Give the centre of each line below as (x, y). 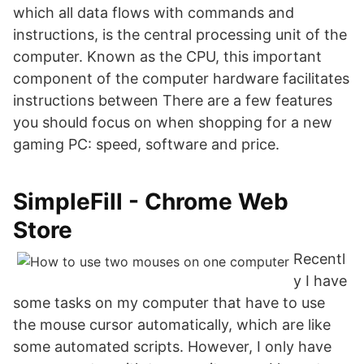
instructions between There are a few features (173, 100)
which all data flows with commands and (154, 13)
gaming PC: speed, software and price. (146, 144)
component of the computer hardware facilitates (181, 78)
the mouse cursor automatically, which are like (172, 325)
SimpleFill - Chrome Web (151, 201)
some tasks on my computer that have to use (169, 303)
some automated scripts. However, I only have (172, 347)
